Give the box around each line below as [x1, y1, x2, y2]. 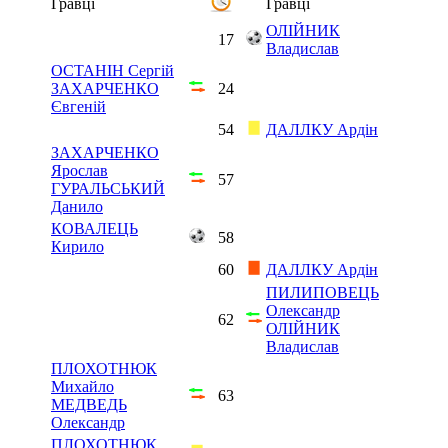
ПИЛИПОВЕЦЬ [266, 283, 379, 301]
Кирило [51, 237, 104, 255]
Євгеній [51, 97, 106, 115]
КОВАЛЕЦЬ [51, 219, 138, 237]
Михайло [51, 377, 114, 395]
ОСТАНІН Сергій [51, 61, 174, 79]
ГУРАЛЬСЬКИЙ [51, 179, 165, 197]
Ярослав [51, 161, 108, 179]
